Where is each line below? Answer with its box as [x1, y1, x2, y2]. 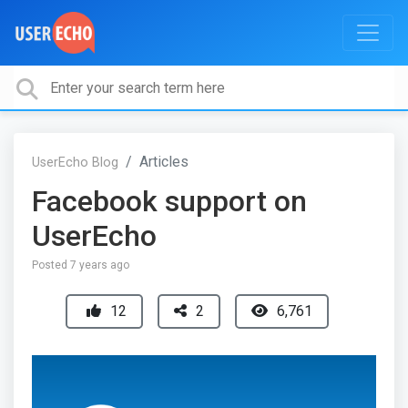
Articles [139, 153, 189, 170]
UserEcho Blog [32, 155, 118, 170]
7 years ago [70, 259, 129, 271]
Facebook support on [32, 184, 307, 219]
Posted [32, 259, 70, 271]
